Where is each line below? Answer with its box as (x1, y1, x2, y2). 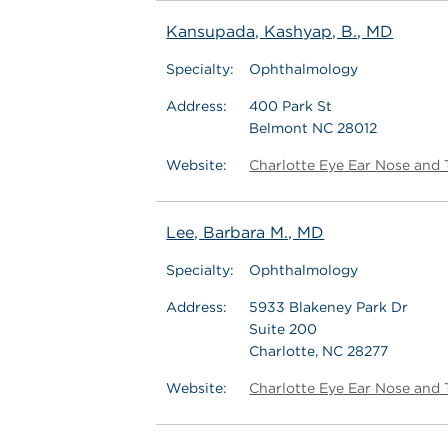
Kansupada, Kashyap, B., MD (166, 22, 394, 41)
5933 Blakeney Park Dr (249, 299, 409, 315)
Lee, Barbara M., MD (166, 223, 325, 242)
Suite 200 (249, 321, 318, 337)
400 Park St (249, 98, 333, 114)
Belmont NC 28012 (249, 120, 378, 136)
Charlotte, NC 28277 (249, 343, 389, 359)
